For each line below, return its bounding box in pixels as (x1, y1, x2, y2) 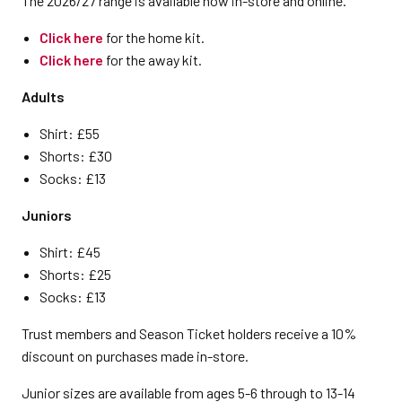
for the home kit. (103, 28, 205, 46)
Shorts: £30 (39, 146, 112, 164)
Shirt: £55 (39, 124, 100, 142)
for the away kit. (103, 50, 202, 68)
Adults (22, 87, 65, 105)
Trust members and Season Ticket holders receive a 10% (22, 324, 356, 342)
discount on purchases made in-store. (22, 346, 249, 364)
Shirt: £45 (39, 242, 100, 260)
